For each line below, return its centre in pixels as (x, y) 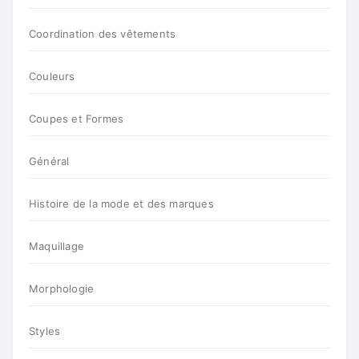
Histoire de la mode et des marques (121, 204)
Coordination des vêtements (103, 34)
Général (49, 161)
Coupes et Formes (77, 119)
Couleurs (52, 76)
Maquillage (56, 246)
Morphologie (62, 288)
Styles (45, 331)
